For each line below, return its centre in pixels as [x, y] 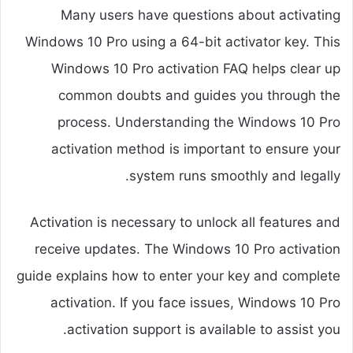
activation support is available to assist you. [204, 329]
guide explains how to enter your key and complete [178, 275]
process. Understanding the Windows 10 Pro [199, 122]
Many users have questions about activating [201, 15]
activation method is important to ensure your [196, 149]
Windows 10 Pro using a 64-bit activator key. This [183, 41]
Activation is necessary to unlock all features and [185, 222]
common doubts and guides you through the [199, 95]
